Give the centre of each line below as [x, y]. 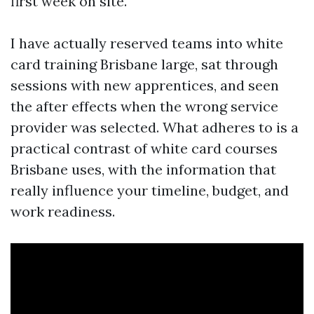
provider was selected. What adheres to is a [155, 127]
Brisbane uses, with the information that [143, 169]
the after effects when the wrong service [144, 106]
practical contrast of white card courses [144, 148]
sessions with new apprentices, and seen [145, 85]
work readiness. [63, 211]
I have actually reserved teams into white [147, 43]
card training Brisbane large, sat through [144, 64]
